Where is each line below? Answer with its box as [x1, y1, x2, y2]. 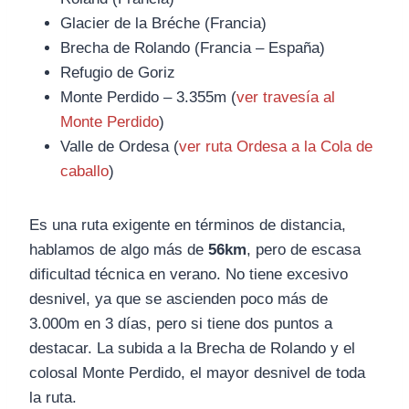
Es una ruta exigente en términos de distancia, [29, 216, 346, 235]
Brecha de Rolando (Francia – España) [60, 39, 325, 58]
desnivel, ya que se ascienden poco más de [29, 290, 328, 309]
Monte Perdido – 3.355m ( [60, 89, 236, 107]
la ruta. [29, 389, 77, 407]
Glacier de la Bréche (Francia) [60, 15, 267, 33]
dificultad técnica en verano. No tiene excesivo [29, 266, 348, 284]
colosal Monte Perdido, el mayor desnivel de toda [29, 364, 365, 383]
